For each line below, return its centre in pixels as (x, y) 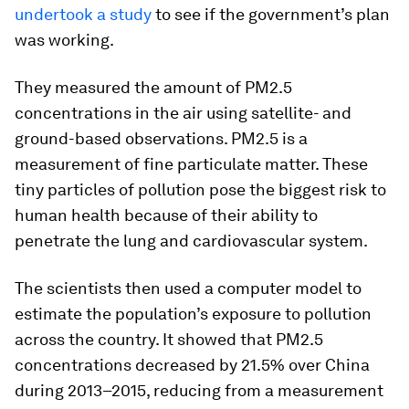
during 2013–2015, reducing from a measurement (199, 390)
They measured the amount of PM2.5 (153, 87)
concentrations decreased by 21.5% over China (192, 364)
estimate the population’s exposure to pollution (193, 313)
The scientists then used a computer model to (188, 288)
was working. (64, 39)
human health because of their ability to (166, 215)
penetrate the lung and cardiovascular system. (191, 240)
